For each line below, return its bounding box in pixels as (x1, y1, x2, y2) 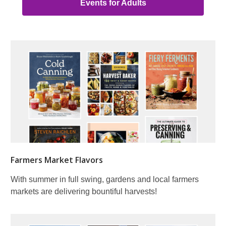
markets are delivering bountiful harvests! (11, 187, 157, 196)
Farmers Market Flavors (11, 154, 103, 165)
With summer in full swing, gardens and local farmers (11, 175, 199, 184)
